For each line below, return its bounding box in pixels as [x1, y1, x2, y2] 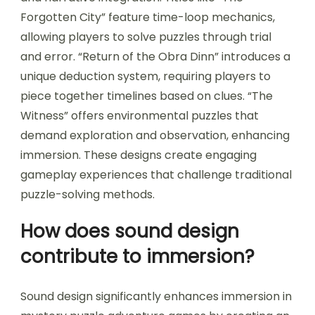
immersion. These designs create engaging [20, 146, 257, 163]
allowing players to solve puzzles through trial [20, 28, 271, 45]
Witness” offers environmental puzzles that [20, 107, 259, 124]
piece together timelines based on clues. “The [20, 87, 273, 104]
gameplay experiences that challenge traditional [20, 166, 292, 183]
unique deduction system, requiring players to [20, 67, 271, 84]
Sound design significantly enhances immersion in [20, 288, 292, 304]
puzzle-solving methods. [20, 186, 155, 202]
